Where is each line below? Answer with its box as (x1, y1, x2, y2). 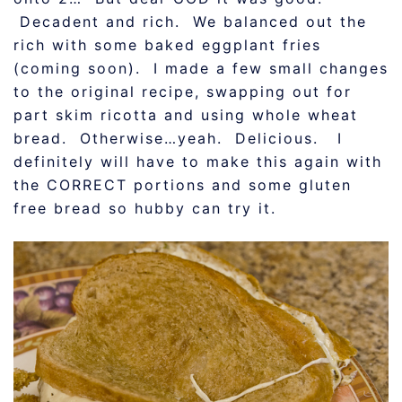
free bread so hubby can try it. (13, 199, 276, 217)
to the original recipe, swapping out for (13, 83, 352, 100)
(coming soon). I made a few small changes (13, 59, 389, 77)
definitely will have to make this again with (13, 153, 382, 170)
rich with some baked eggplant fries (13, 36, 321, 54)
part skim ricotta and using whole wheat (13, 106, 358, 124)
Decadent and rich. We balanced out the (13, 13, 367, 31)
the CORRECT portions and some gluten (13, 176, 352, 194)
